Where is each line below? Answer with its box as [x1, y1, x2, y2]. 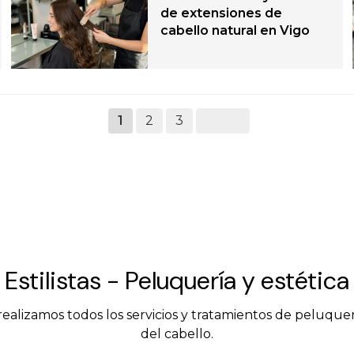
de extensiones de [160, 6, 283, 21]
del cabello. [141, 326, 213, 341]
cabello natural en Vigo [160, 23, 311, 39]
